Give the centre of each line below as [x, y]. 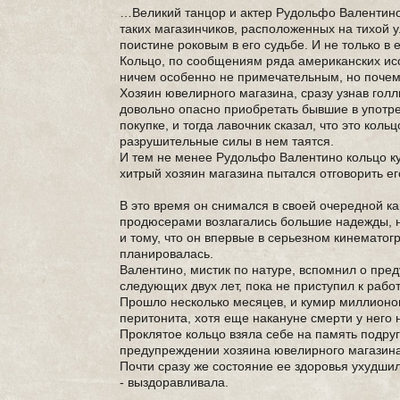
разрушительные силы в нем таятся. [227, 141]
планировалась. [167, 254]
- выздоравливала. [175, 382]
